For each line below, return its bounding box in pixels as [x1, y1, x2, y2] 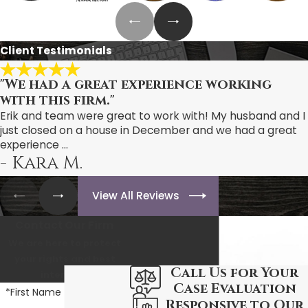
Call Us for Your [170, 263, 299, 282]
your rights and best [14, 252, 115, 265]
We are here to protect [8, 236, 122, 250]
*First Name [5, 285, 61, 300]
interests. [40, 267, 89, 281]
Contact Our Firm [15, 217, 115, 232]
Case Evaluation [173, 279, 296, 298]
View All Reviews [92, 188, 180, 203]
